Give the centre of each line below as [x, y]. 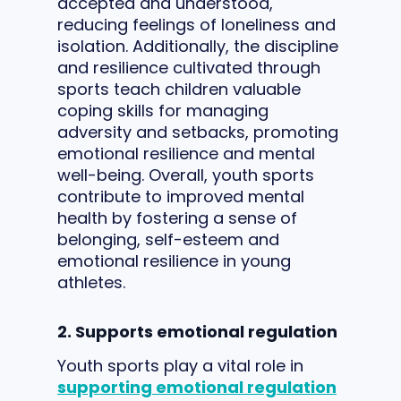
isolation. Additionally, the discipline [198, 46]
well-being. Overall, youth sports [186, 175]
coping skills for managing [163, 110]
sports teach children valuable [179, 89]
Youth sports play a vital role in [180, 365]
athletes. [91, 282]
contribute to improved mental [181, 196]
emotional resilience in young [174, 260]
